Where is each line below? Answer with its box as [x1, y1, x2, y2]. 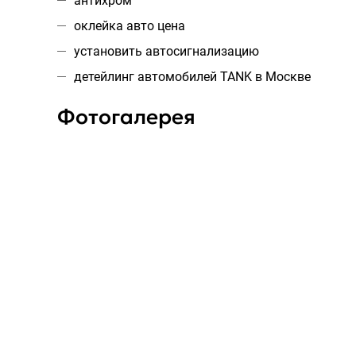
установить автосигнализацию [74, 44, 259, 60]
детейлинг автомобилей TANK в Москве [74, 69, 311, 85]
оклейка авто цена [74, 18, 185, 34]
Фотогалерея [57, 104, 195, 130]
